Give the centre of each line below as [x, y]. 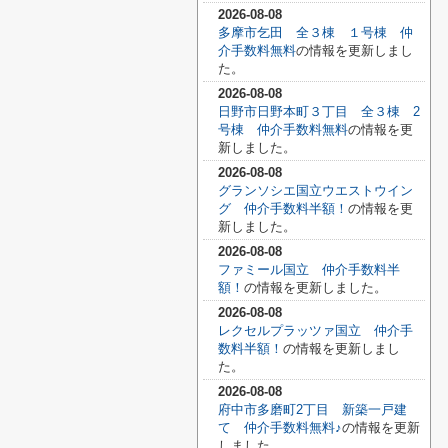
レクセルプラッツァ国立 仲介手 [315, 330]
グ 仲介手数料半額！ [283, 208]
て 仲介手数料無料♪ [280, 427]
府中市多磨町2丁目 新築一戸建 [312, 409]
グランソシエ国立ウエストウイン [315, 190]
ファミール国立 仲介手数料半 [309, 269]
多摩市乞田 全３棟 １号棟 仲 [315, 32]
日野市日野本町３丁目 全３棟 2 [319, 111]
